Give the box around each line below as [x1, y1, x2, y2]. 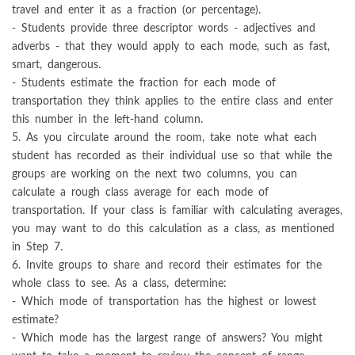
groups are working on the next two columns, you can [12, 167, 297, 180]
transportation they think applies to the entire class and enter [12, 94, 333, 107]
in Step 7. [12, 240, 63, 253]
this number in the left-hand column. [12, 113, 203, 125]
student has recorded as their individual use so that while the [12, 149, 332, 162]
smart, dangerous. [12, 58, 101, 71]
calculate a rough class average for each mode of [12, 185, 269, 198]
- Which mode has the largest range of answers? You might [12, 331, 323, 344]
